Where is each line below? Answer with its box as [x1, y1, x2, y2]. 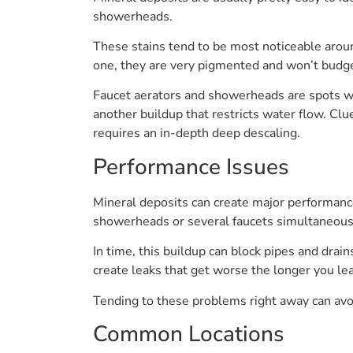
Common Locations [93, 319, 284, 350]
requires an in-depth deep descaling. [93, 124, 300, 143]
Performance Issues [93, 151, 289, 182]
